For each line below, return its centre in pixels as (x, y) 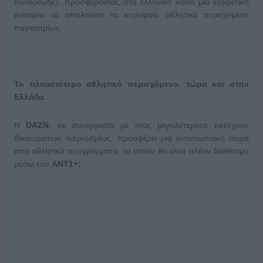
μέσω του (31, 164)
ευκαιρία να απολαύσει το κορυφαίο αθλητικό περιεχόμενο (131, 15)
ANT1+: (65, 164)
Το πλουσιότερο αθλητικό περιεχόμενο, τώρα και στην (131, 84)
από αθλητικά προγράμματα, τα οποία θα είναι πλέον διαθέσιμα (131, 151)
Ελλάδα (29, 97)
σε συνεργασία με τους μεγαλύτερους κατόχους (153, 125)
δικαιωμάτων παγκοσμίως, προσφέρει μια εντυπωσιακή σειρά (131, 138)
